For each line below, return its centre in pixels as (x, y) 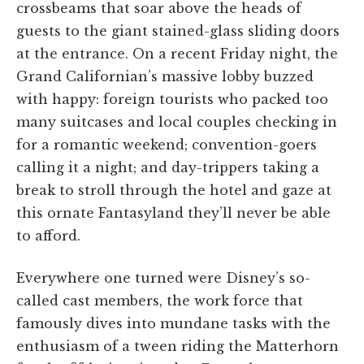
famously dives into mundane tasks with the (173, 323)
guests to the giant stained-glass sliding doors (178, 30)
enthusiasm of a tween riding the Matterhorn (178, 346)
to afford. (48, 235)
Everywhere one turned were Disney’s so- (163, 277)
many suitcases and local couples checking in (177, 121)
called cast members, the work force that (160, 300)
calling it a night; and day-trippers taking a (168, 167)
